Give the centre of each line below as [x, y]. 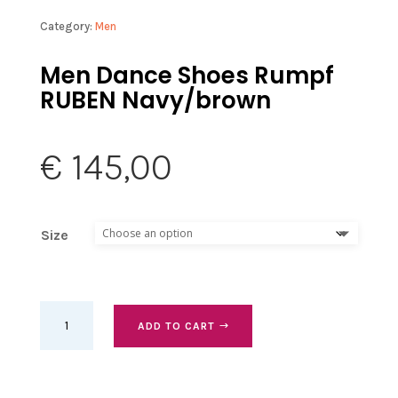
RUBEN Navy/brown [155, 101]
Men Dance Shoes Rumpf [187, 76]
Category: [67, 27]
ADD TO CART [176, 326]
